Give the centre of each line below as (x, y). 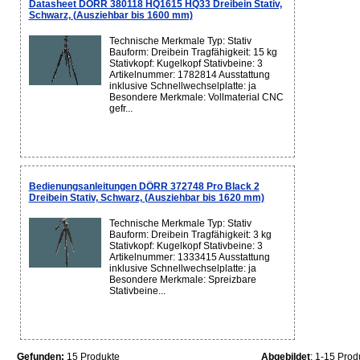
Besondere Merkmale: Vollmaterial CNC (196, 98)
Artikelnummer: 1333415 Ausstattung (189, 258)
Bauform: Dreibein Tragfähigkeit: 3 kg (190, 235)
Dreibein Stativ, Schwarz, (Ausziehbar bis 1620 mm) (146, 198)
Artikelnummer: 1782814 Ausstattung (189, 75)
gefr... (121, 109)
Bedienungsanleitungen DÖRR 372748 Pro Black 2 (144, 187)
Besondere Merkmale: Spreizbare (182, 280)
